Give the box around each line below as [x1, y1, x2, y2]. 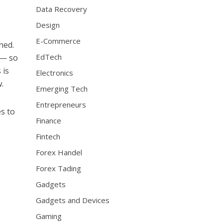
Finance [36, 115, 62, 125]
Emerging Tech [36, 84, 88, 94]
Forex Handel [36, 147, 83, 157]
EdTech [36, 52, 62, 62]
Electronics [36, 68, 74, 78]
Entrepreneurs [36, 100, 87, 110]
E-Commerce [36, 36, 81, 46]
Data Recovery [36, 4, 88, 14]
